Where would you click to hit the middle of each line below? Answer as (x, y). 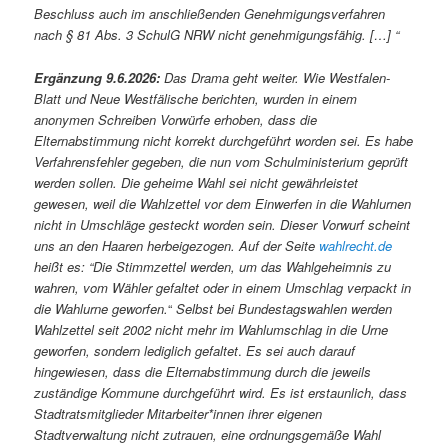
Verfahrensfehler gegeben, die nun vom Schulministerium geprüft (221, 161)
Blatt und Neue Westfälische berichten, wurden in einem (196, 98)
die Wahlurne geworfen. (101, 308)
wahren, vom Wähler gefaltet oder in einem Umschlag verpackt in (223, 287)
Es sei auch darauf (301, 350)
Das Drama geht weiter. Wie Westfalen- (275, 77)
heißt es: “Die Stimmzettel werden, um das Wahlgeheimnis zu (213, 266)
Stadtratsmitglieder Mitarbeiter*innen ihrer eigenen (178, 413)
